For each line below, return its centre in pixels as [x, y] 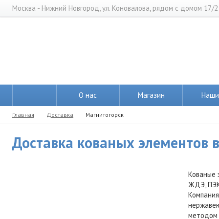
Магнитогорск [105, 115]
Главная [23, 115]
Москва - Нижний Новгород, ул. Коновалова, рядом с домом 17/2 [115, 8]
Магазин [151, 95]
